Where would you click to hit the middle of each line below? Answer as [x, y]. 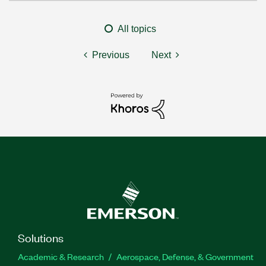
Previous [111, 55]
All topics [137, 29]
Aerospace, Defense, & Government [185, 256]
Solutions [41, 237]
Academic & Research [61, 256]
